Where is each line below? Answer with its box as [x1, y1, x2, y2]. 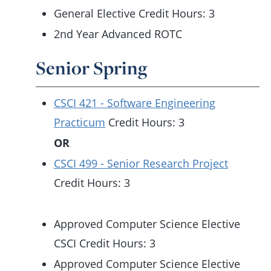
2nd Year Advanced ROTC [54, 27, 182, 41]
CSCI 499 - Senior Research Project [54, 156, 228, 171]
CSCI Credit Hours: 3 [54, 236, 155, 250]
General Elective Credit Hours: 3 [54, 6, 215, 21]
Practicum [54, 115, 105, 129]
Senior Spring [36, 55, 147, 80]
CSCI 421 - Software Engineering [54, 96, 215, 110]
